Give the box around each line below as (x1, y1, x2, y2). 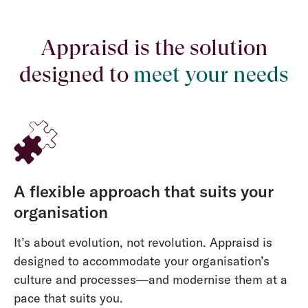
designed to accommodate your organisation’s (13, 252, 269, 269)
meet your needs (133, 61, 289, 87)
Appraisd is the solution (40, 34, 268, 60)
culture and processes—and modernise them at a (13, 271, 287, 287)
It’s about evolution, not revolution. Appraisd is (13, 234, 272, 250)
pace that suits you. (13, 289, 123, 306)
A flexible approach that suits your (13, 181, 274, 202)
